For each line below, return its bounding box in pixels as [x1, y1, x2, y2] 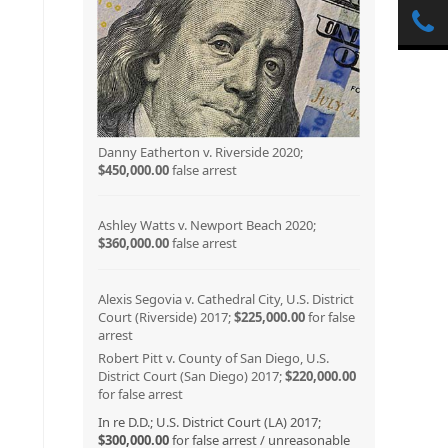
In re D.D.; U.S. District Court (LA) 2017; [97, 412, 321, 431]
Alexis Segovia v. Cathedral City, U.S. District [97, 289, 354, 308]
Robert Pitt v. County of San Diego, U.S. [97, 348, 329, 367]
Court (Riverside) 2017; [97, 307, 234, 326]
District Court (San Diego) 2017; [97, 366, 285, 385]
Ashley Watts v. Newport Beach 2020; [97, 216, 316, 235]
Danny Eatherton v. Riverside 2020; [97, 142, 303, 161]
